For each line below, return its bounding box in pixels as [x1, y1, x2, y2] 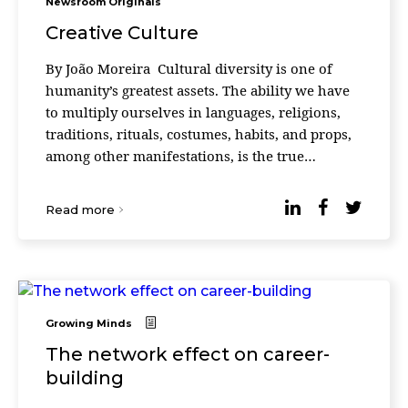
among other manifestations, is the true [46, 147, 304, 165]
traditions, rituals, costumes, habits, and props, [46, 125, 352, 143]
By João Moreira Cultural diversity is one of [46, 59, 332, 77]
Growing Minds [46, 317, 132, 330]
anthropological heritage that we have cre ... [46, 168, 332, 187]
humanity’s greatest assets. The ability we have [46, 81, 350, 99]
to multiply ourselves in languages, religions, [46, 103, 341, 121]
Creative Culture [46, 22, 199, 44]
